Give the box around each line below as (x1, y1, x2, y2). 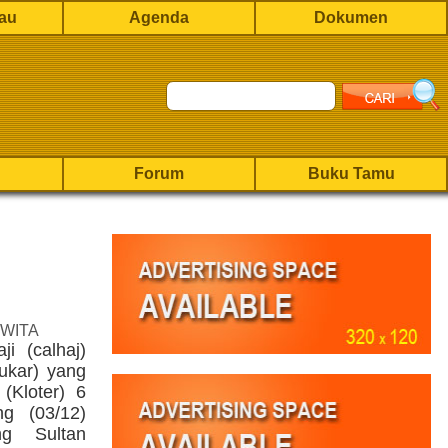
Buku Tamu (307, 165, 395, 182)
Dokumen (314, 9, 388, 26)
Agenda (129, 9, 189, 26)
